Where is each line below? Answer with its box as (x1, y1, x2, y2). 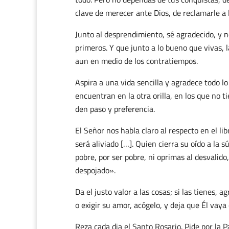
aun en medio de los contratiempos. (75, 55, 198, 67)
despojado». (75, 164, 116, 176)
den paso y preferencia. (75, 103, 155, 115)
